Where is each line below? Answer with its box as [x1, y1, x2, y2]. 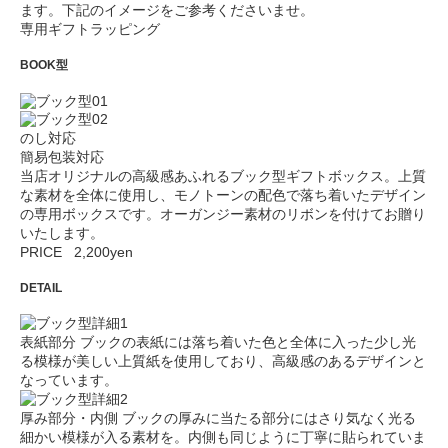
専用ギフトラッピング [20, 21, 160, 37]
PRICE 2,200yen [20, 243, 133, 260]
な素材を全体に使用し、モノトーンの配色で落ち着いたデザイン [20, 186, 426, 203]
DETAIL [20, 281, 62, 295]
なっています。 [20, 371, 118, 388]
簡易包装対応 [20, 148, 104, 165]
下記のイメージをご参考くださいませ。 [62, 2, 314, 18]
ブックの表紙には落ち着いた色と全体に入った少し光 [76, 333, 416, 350]
